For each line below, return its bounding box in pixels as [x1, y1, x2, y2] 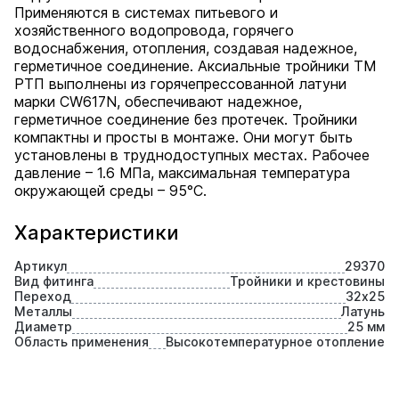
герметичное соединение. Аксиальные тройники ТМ [14, 57, 376, 75]
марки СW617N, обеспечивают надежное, [14, 93, 302, 110]
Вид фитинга [14, 273, 94, 289]
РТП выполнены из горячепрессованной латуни [14, 75, 346, 93]
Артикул [14, 258, 67, 273]
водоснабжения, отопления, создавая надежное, [14, 39, 357, 57]
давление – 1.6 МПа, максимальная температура [14, 164, 350, 182]
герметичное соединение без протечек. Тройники [14, 110, 357, 128]
